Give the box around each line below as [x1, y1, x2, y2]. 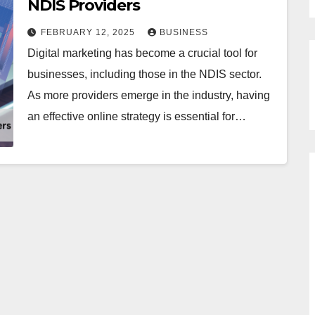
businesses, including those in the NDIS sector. [27, 68, 262, 80]
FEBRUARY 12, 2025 [41, 27, 138, 37]
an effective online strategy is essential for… [27, 110, 246, 122]
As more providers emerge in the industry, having [27, 89, 270, 101]
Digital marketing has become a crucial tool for [27, 47, 257, 59]
